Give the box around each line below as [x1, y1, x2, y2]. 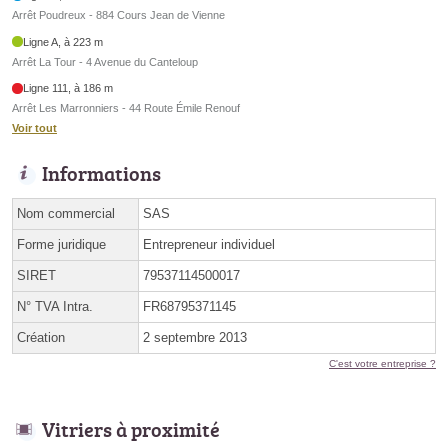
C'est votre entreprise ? [329, 358, 436, 370]
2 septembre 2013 [143, 330, 247, 346]
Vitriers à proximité [42, 415, 220, 444]
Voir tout [12, 122, 57, 135]
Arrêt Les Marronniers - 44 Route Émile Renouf [12, 102, 240, 115]
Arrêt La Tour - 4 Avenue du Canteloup [12, 55, 198, 68]
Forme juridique [17, 237, 106, 253]
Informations [42, 159, 161, 188]
